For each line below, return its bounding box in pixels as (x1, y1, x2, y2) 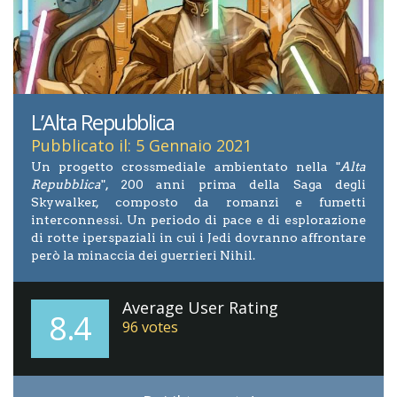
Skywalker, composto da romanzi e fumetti (31, 195, 366, 210)
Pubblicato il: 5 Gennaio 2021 (31, 135, 252, 157)
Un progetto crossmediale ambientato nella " (31, 160, 340, 175)
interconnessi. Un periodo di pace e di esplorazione (31, 213, 366, 228)
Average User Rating (121, 297, 278, 319)
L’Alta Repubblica (31, 107, 175, 137)
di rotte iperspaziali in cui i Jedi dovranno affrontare (31, 230, 366, 245)
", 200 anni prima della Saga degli (101, 177, 366, 192)
